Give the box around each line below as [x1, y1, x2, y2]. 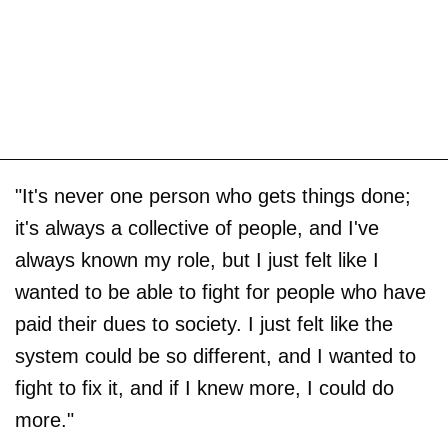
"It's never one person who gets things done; [15, 184, 411, 207]
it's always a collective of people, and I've [15, 216, 379, 239]
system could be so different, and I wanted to [15, 344, 416, 367]
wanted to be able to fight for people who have [15, 280, 426, 303]
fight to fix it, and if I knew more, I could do [15, 376, 394, 399]
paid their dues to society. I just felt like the [15, 312, 393, 335]
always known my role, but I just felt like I [15, 248, 379, 271]
